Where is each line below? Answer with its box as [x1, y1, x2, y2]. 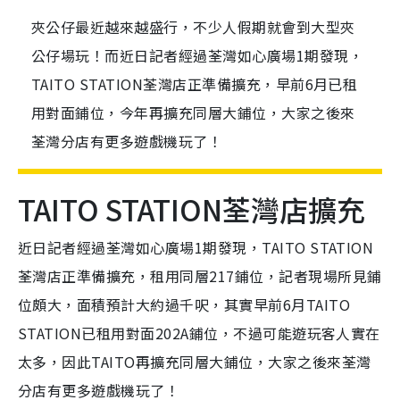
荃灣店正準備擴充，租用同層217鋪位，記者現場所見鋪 [18, 265, 382, 287]
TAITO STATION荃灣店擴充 [18, 188, 365, 230]
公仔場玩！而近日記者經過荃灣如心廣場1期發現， [31, 45, 364, 67]
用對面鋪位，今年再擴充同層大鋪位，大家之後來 [31, 102, 355, 124]
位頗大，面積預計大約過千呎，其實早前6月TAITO [18, 294, 350, 316]
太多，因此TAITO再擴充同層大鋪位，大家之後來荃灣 [18, 351, 371, 373]
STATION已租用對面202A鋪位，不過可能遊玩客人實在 [18, 322, 380, 345]
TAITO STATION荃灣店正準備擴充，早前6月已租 [31, 73, 358, 96]
